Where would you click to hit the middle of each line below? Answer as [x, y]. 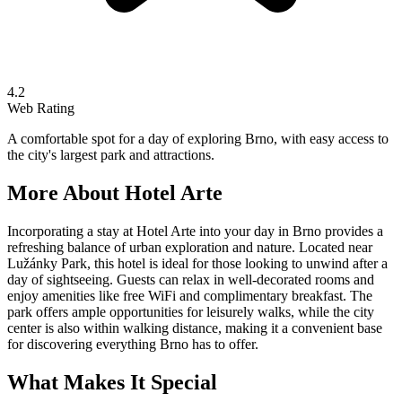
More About [66, 192]
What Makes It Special [112, 382]
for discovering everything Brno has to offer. [133, 344]
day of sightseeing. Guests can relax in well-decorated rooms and [191, 279]
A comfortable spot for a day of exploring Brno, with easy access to [198, 138]
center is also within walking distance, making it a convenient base [195, 328]
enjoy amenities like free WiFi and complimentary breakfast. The [190, 295]
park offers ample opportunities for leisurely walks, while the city [191, 311]
